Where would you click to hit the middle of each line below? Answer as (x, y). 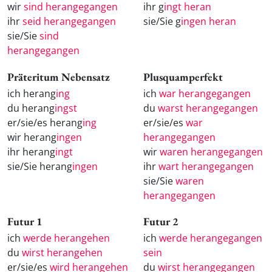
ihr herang (31, 151)
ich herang (32, 93)
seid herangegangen (69, 21)
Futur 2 (161, 222)
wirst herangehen (62, 253)
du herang (31, 108)
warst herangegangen (208, 108)
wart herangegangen (206, 166)
